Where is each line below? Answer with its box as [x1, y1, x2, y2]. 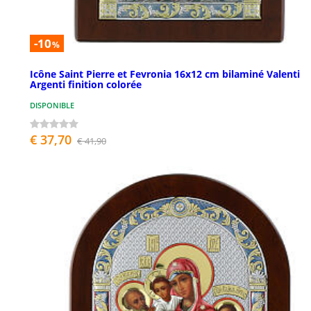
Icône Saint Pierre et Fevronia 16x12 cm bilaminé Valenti [30, 67, 300, 81]
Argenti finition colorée [30, 77, 142, 91]
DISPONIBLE [30, 99, 74, 110]
